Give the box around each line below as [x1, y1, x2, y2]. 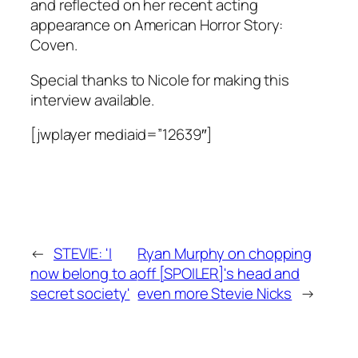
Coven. [30, 34, 78, 56]
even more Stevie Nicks [137, 283, 292, 304]
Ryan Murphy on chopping [137, 243, 312, 265]
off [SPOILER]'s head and [137, 263, 300, 284]
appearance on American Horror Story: [30, 14, 284, 36]
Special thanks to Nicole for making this [30, 69, 289, 90]
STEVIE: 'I [53, 243, 112, 265]
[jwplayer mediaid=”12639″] [30, 124, 213, 145]
